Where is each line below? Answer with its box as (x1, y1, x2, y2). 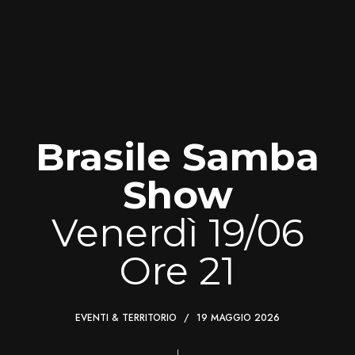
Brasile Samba (36, 133, 319, 180)
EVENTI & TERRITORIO (75, 310, 177, 325)
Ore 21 (120, 247, 235, 294)
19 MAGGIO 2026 (197, 310, 280, 325)
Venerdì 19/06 (51, 209, 304, 256)
